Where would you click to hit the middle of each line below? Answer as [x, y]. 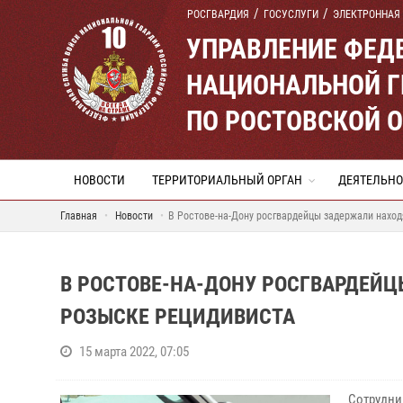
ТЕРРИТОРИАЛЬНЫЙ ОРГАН [227, 180]
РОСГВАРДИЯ [218, 14]
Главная [79, 216]
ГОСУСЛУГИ [291, 14]
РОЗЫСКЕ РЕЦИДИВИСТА [178, 317]
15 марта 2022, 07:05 [134, 352]
